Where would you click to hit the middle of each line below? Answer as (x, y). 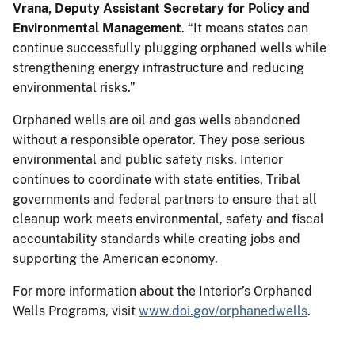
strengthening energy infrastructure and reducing (158, 67)
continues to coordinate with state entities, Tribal (157, 179)
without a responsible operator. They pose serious (159, 139)
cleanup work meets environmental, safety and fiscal (168, 219)
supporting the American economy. (115, 258)
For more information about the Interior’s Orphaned (162, 291)
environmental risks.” (74, 87)
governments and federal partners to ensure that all (165, 199)
